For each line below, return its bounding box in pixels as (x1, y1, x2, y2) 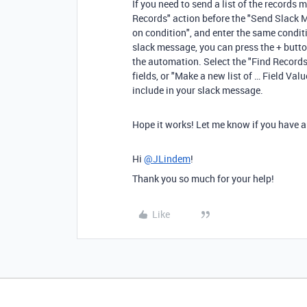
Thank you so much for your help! (132, 172, 274, 185)
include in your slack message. (132, 84, 263, 97)
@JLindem (144, 152, 191, 165)
